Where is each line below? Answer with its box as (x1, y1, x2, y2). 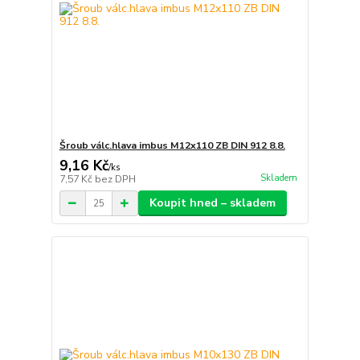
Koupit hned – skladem (149, 195, 276, 211)
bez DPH (94, 173, 136, 186)
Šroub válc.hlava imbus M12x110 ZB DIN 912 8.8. (59, 139, 285, 153)
